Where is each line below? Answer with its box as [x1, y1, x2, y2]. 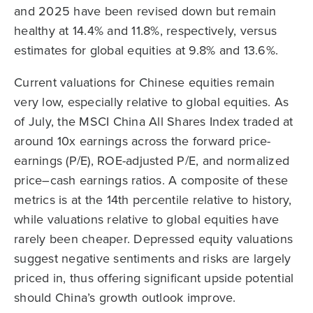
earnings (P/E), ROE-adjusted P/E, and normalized [14, 152, 289, 170]
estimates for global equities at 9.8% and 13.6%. [14, 41, 278, 59]
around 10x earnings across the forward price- [14, 132, 271, 150]
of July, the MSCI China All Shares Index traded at [14, 112, 293, 131]
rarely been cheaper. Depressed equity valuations [14, 230, 293, 248]
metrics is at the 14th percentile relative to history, [14, 191, 292, 209]
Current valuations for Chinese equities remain [14, 73, 275, 92]
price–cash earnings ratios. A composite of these [14, 171, 288, 189]
